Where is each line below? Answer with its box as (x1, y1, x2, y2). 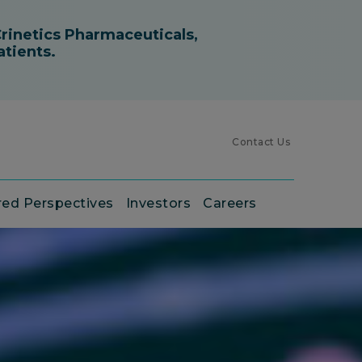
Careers (203, 196, 257, 211)
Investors (125, 196, 192, 211)
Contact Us (232, 136, 290, 148)
